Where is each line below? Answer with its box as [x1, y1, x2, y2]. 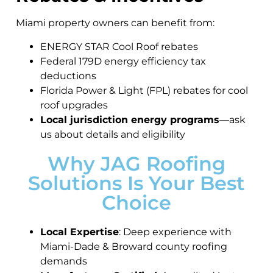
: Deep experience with [119, 225, 232, 238]
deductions [40, 69, 96, 82]
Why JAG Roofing [48, 151, 225, 175]
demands [40, 255, 87, 267]
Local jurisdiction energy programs [40, 113, 219, 126]
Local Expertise [40, 225, 119, 238]
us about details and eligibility [40, 128, 185, 140]
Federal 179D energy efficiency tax [40, 55, 206, 67]
